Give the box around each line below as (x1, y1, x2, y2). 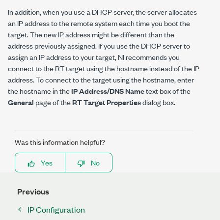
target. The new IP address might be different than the (8, 29, 174, 39)
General (8, 97, 34, 107)
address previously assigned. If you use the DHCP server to (8, 40, 190, 51)
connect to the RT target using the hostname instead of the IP (8, 63, 199, 73)
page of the (34, 97, 72, 107)
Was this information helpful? (15, 137, 105, 147)
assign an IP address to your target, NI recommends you (8, 52, 180, 62)
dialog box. (141, 97, 175, 107)
